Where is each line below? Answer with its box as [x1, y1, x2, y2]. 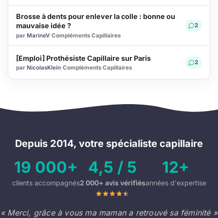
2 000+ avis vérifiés [79, 178, 145, 187]
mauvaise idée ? [16, 21, 71, 30]
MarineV [27, 32, 50, 39]
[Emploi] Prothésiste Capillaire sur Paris [16, 54, 151, 62]
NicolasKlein [27, 64, 61, 71]
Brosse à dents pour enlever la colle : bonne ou [16, 12, 175, 21]
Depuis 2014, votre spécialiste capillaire [15, 138, 203, 150]
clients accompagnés [12, 178, 80, 187]
